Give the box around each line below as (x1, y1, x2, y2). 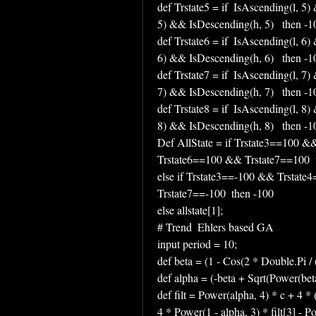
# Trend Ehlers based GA (157, 219, 274, 234)
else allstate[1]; (157, 202, 223, 217)
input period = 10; (157, 236, 237, 251)
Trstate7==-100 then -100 (157, 186, 276, 200)
